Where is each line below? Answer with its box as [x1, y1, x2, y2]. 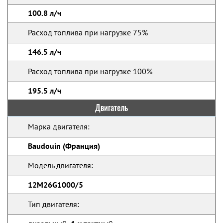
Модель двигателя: [28, 160, 93, 170]
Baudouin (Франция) [28, 141, 100, 151]
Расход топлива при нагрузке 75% [28, 27, 148, 37]
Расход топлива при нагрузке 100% [28, 66, 152, 76]
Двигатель [95, 103, 128, 113]
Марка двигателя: [28, 121, 90, 131]
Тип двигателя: [28, 199, 79, 209]
